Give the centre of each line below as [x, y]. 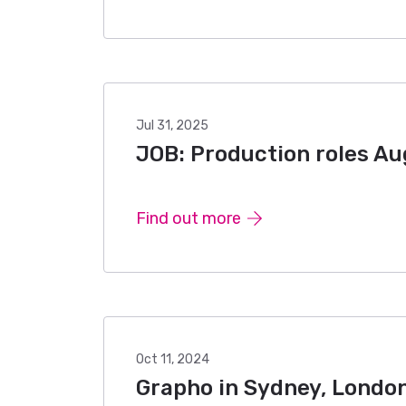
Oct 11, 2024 [173, 359]
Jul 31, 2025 [172, 126]
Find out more [188, 218]
